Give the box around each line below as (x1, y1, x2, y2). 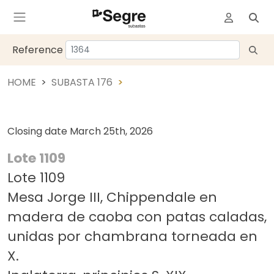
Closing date (7, 124, 70, 138)
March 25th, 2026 (70, 124, 153, 138)
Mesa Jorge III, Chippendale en (7, 188, 217, 207)
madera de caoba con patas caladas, (7, 207, 267, 226)
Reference (12, 42, 63, 57)
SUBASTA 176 (51, 75, 113, 89)
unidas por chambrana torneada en (7, 227, 257, 246)
